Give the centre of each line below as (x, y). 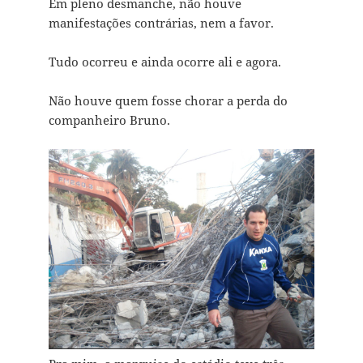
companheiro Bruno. (109, 120)
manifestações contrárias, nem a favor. (161, 23)
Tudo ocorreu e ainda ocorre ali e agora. (164, 62)
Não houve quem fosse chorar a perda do (168, 101)
